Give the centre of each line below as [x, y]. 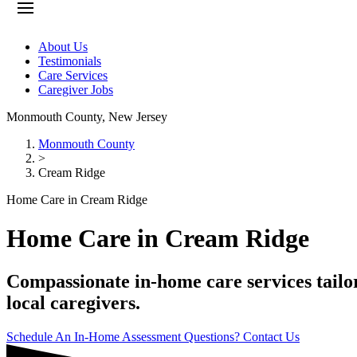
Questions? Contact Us [242, 336]
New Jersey [138, 117]
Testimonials [70, 61]
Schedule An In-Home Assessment [95, 336]
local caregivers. [73, 302]
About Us [63, 47]
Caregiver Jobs [76, 90]
